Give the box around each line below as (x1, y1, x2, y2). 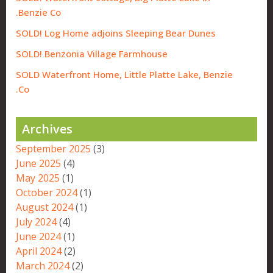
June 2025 (16, 157, 61, 171)
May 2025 (16, 171, 60, 185)
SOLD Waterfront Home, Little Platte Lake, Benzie (16, 68, 233, 81)
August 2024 (16, 200, 73, 214)
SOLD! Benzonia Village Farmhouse (16, 48, 168, 60)
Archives (22, 121, 73, 138)
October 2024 (16, 186, 77, 200)
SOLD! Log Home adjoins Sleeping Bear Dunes (16, 27, 216, 40)
